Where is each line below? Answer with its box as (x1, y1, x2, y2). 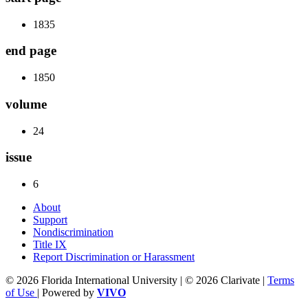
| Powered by (37, 286, 97, 298)
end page (5, 43, 56, 58)
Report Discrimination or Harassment (33, 250, 195, 263)
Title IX (33, 238, 67, 250)
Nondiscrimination (33, 225, 113, 238)
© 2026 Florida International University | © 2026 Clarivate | (5, 274, 267, 286)
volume (5, 96, 47, 111)
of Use (5, 286, 37, 298)
